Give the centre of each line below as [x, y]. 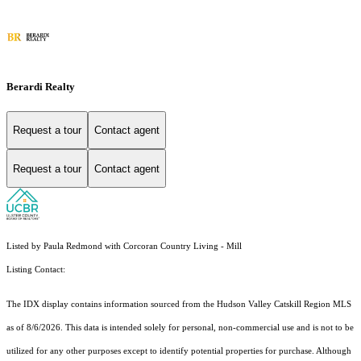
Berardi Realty [41, 86]
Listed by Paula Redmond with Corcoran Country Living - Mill [124, 247]
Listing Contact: [38, 270]
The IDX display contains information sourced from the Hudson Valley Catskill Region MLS [179, 305]
